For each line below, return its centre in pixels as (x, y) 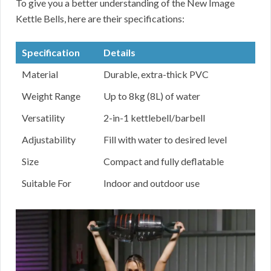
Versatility (43, 118)
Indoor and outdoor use (152, 183)
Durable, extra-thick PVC (156, 74)
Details (119, 53)
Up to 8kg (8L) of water (152, 96)
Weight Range (51, 96)
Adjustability (49, 140)
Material (40, 74)
